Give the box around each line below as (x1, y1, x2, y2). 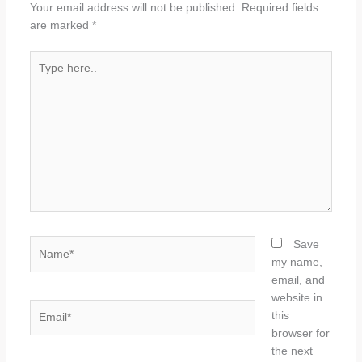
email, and (271, 274, 326, 287)
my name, (271, 256, 323, 269)
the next (271, 345, 314, 358)
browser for (271, 327, 330, 340)
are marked (29, 19, 92, 32)
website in (271, 292, 323, 305)
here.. (28, 70, 59, 83)
